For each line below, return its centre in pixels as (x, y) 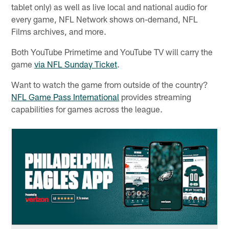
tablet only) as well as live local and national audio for (109, 6)
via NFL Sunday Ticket (76, 64)
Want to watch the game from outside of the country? (110, 84)
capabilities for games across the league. (87, 109)
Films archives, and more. (59, 31)
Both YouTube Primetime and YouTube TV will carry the (112, 51)
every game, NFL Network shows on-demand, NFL (105, 19)
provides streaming (155, 96)
